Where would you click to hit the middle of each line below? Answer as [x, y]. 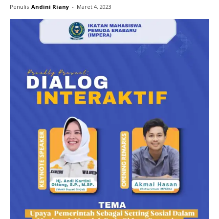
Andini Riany [50, 7]
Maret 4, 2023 [94, 7]
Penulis [19, 7]
